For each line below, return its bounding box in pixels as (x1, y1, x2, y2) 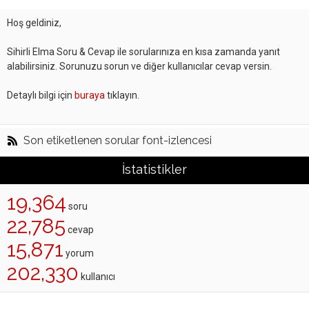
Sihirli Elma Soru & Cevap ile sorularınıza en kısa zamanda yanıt (7, 46, 280, 57)
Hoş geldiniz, (7, 17, 61, 28)
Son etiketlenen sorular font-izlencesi (23, 134, 212, 147)
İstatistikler (122, 162, 187, 177)
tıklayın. (105, 90, 139, 101)
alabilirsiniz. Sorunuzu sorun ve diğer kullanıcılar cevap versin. (7, 61, 272, 72)
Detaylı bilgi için (7, 90, 74, 101)
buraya (74, 90, 105, 101)
